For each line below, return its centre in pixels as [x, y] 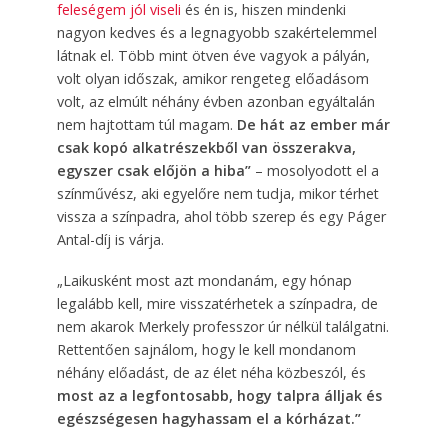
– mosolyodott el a [314, 170]
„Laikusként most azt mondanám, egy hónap [204, 280]
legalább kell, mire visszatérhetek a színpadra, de [217, 303]
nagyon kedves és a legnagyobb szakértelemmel [216, 32]
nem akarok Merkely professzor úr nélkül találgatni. [222, 326]
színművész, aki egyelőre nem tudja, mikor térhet [217, 193]
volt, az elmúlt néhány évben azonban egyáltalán [215, 101]
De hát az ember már [311, 124]
